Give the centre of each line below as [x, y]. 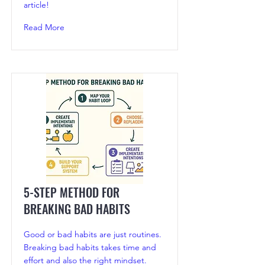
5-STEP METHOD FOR [72, 193]
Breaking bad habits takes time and [90, 248]
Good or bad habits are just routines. [93, 235]
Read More [44, 28]
